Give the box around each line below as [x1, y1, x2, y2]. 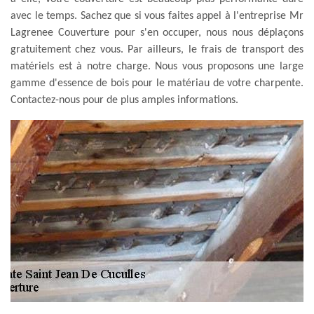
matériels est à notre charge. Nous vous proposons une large [11, 60, 303, 72]
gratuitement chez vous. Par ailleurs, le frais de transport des [11, 43, 303, 55]
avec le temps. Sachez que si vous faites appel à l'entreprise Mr [11, 10, 303, 22]
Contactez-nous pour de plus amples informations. [11, 94, 238, 106]
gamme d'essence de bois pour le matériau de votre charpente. [11, 77, 303, 89]
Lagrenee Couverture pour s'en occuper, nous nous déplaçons [11, 27, 303, 39]
